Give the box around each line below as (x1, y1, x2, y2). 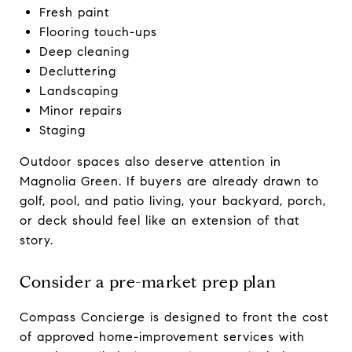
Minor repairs (38, 102, 123, 118)
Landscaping (38, 82, 119, 98)
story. (20, 232, 53, 247)
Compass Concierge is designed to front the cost (20, 309, 328, 324)
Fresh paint (38, 4, 109, 20)
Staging (38, 122, 86, 137)
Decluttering (38, 63, 116, 79)
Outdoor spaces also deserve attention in (20, 153, 281, 169)
